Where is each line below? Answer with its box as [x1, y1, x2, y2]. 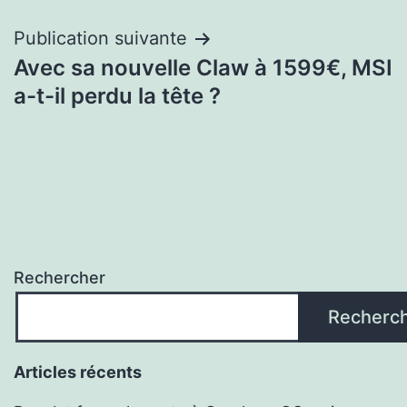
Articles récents [14, 362, 142, 382]
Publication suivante [14, 27, 187, 50]
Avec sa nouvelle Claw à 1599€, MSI [14, 55, 392, 82]
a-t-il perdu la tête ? [14, 83, 221, 110]
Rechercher [14, 268, 105, 288]
